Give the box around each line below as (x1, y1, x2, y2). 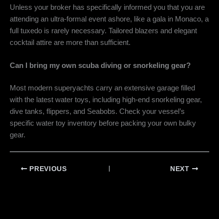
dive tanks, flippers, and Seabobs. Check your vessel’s (10, 108, 185, 116)
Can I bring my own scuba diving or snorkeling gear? (10, 62, 191, 70)
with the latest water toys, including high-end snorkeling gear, (10, 96, 202, 104)
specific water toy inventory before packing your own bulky (10, 119, 196, 128)
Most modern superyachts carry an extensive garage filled (10, 84, 195, 92)
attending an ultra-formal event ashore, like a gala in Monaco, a (10, 15, 209, 23)
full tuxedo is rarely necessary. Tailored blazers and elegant (10, 27, 197, 35)
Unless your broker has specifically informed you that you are (10, 3, 205, 12)
